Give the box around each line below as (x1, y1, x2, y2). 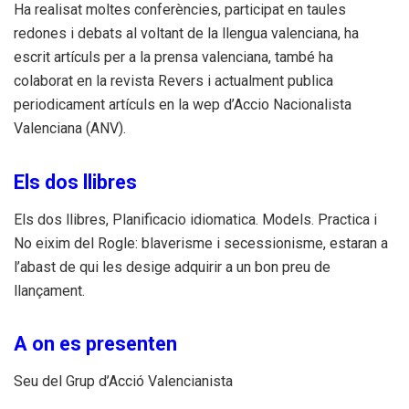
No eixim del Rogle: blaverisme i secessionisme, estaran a (14, 234, 388, 252)
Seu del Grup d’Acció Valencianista (14, 372, 233, 390)
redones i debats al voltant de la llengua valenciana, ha (14, 25, 359, 43)
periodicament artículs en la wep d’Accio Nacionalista (14, 96, 351, 114)
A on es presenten (14, 331, 177, 355)
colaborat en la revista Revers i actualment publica (14, 72, 333, 90)
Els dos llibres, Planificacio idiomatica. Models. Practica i (14, 210, 377, 228)
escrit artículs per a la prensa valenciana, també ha (14, 48, 333, 67)
